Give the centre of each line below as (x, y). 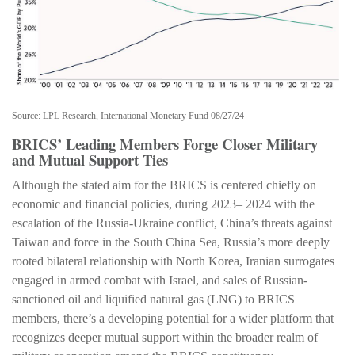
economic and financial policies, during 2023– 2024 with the (163, 204)
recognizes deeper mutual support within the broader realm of (165, 337)
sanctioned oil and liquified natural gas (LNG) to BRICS (153, 299)
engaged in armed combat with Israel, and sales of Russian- (160, 280)
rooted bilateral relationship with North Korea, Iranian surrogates (173, 261)
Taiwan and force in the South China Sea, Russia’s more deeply (171, 242)
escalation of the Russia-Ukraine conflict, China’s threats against (172, 223)
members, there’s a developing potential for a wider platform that (173, 318)
